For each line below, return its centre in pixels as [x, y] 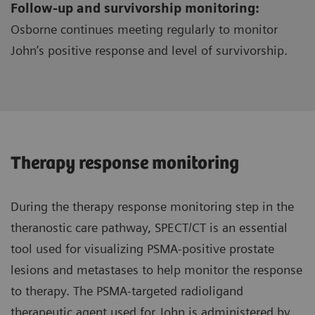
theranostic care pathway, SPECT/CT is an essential [149, 227]
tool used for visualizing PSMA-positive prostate [142, 248]
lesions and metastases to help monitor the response [156, 269]
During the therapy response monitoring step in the [152, 206]
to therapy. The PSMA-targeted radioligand [127, 290]
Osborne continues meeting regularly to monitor [144, 29]
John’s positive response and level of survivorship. [149, 50]
